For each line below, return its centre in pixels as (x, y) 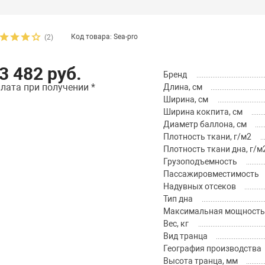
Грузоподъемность (200, 162)
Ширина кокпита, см (203, 112)
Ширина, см (185, 100)
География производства (212, 249)
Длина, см (182, 87)
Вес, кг (176, 224)
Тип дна (178, 199)
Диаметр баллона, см (205, 125)
